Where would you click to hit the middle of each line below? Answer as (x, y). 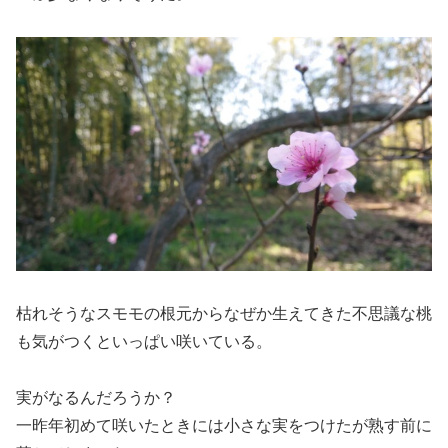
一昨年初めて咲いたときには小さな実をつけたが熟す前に (224, 426)
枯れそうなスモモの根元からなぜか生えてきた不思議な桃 (224, 313)
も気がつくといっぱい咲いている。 (144, 341)
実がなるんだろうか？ (96, 398)
